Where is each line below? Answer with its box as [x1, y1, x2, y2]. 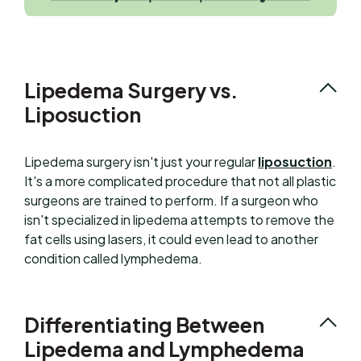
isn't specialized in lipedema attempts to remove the [24, 211, 334, 229]
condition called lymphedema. [24, 250, 202, 268]
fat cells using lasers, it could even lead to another [24, 230, 318, 248]
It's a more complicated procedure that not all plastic [24, 172, 336, 190]
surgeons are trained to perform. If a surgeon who [24, 192, 318, 210]
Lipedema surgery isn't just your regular [24, 153, 258, 171]
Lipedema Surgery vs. [24, 77, 238, 103]
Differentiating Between [24, 312, 264, 338]
